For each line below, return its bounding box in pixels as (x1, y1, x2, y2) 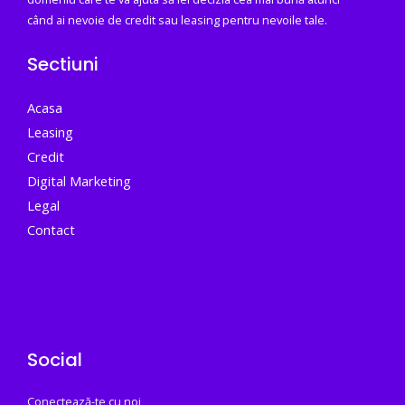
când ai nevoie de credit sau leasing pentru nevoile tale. (27, 11, 327, 28)
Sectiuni (27, 52, 99, 78)
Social (27, 347, 82, 373)
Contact (27, 221, 75, 240)
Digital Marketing (27, 172, 131, 191)
